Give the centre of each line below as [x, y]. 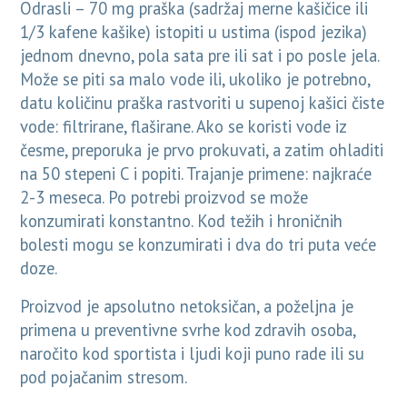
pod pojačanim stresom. [104, 377]
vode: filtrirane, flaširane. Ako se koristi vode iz [184, 127]
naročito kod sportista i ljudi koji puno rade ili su [193, 354]
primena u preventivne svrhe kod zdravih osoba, [188, 330]
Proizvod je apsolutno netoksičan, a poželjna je [187, 307]
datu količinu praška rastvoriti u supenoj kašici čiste [203, 103]
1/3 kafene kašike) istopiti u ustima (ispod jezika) [194, 32]
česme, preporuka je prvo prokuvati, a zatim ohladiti [202, 150]
